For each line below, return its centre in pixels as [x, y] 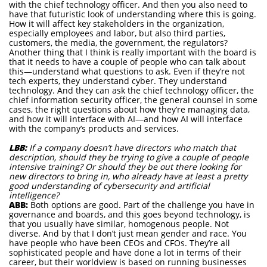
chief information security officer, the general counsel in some [133, 100]
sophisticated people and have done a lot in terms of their [125, 252]
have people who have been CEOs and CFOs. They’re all [119, 243]
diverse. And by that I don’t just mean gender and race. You [128, 233]
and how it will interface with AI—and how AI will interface [126, 119]
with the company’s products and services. [96, 128]
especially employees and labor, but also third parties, [117, 33]
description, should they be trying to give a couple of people [129, 157]
